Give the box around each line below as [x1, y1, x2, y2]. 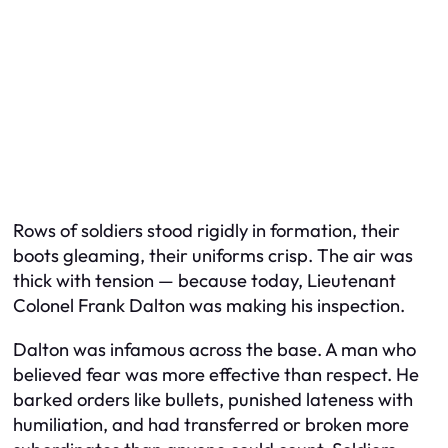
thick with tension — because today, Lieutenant [13, 269, 396, 293]
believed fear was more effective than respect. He [13, 362, 419, 386]
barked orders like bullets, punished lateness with [13, 387, 413, 411]
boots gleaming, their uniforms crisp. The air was [13, 244, 413, 268]
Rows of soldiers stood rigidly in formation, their [13, 219, 400, 243]
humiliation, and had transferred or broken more [13, 412, 409, 436]
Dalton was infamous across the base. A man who [13, 337, 416, 361]
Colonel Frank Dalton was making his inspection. [13, 294, 405, 318]
